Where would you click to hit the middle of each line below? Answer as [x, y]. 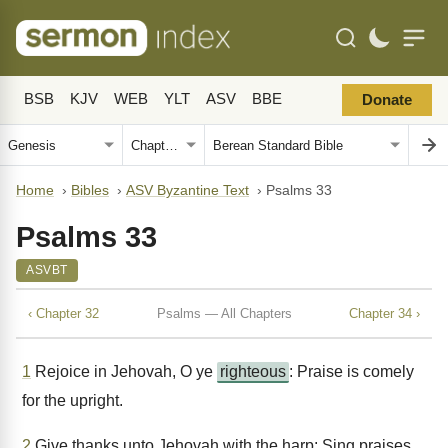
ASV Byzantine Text [187, 190]
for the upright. [72, 400]
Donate [387, 100]
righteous [253, 371]
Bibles [90, 190]
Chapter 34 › [384, 313]
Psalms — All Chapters [224, 313]
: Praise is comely [351, 371]
